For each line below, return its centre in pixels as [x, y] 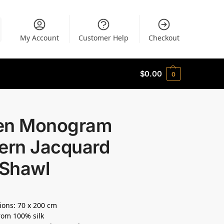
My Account [39, 38]
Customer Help [104, 38]
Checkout [164, 38]
